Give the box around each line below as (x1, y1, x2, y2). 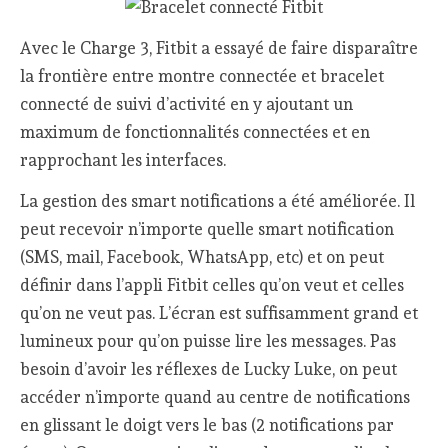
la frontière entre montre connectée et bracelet (20, 66, 385, 87)
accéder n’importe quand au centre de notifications (20, 386, 411, 407)
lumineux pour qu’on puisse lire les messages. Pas (20, 330, 397, 351)
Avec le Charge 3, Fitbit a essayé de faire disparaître (20, 38, 419, 59)
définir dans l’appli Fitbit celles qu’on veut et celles (20, 274, 405, 295)
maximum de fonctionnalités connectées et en (20, 122, 371, 143)
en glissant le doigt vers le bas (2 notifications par (20, 414, 395, 435)
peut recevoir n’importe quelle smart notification (20, 218, 395, 239)
